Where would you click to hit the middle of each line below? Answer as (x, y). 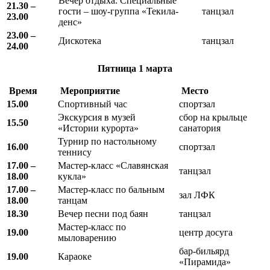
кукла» (72, 176)
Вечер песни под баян (103, 213)
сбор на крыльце (213, 117)
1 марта (155, 68)
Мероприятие (90, 90)
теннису (75, 152)
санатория (200, 128)
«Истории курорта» (98, 128)
